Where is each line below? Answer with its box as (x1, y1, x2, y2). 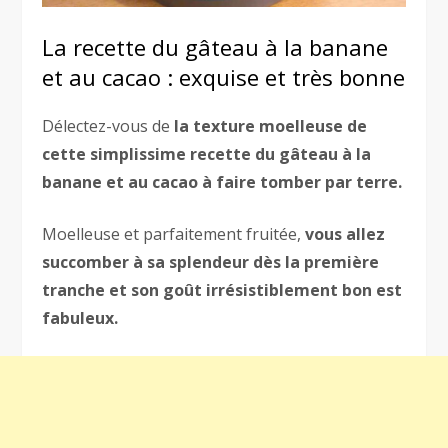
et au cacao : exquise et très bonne (42, 62, 406, 93)
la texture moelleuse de (170, 115, 368, 138)
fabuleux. (42, 307, 119, 330)
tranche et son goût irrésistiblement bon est (42, 279, 403, 302)
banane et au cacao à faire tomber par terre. (42, 171, 403, 194)
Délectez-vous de (42, 115, 171, 138)
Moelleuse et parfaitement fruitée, (42, 223, 302, 246)
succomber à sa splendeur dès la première (42, 251, 380, 274)
